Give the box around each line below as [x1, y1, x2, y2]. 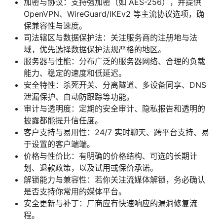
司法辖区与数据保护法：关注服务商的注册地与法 [24, 33, 197, 43]
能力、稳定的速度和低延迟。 [24, 68, 126, 78]
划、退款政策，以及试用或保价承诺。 [24, 163, 158, 173]
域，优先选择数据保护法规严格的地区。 [24, 44, 166, 55]
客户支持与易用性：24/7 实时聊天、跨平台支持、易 [24, 127, 209, 138]
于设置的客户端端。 [24, 139, 95, 149]
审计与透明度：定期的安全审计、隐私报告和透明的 [24, 104, 205, 114]
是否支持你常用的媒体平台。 [24, 186, 126, 197]
